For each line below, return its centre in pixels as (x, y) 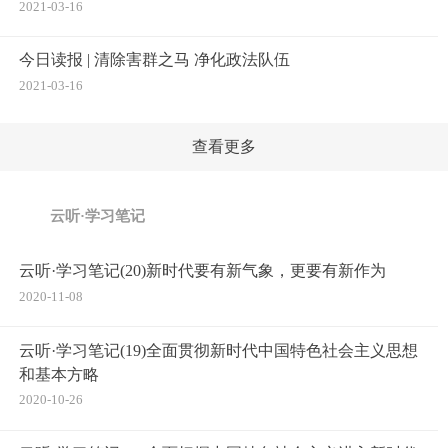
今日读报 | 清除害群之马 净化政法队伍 (155, 60)
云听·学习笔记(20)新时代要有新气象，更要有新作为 (203, 271)
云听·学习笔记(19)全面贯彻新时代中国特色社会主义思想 (219, 350)
